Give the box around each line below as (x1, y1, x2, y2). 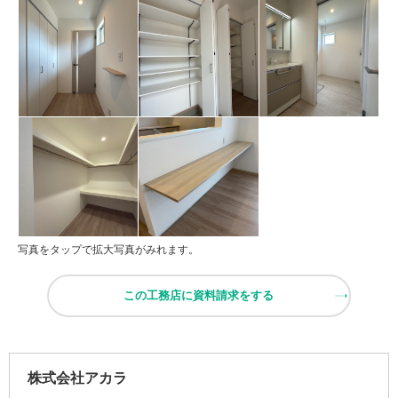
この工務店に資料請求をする (123, 288, 275, 302)
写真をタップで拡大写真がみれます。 (18, 243, 199, 256)
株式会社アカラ (28, 370, 127, 386)
